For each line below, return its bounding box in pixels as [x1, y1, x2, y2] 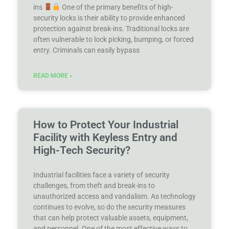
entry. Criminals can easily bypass [33, 45, 140, 54]
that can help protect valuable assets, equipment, [33, 213, 188, 222]
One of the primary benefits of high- [60, 3, 173, 11]
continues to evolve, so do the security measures [33, 202, 186, 211]
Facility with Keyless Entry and [33, 131, 177, 144]
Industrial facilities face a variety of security [33, 170, 170, 179]
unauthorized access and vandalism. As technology [33, 192, 196, 200]
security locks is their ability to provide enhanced [33, 13, 185, 22]
